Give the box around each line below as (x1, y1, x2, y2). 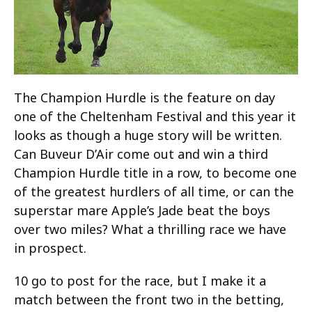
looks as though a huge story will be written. (14, 126, 282, 143)
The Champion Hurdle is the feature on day (14, 88, 275, 106)
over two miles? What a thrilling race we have (14, 220, 286, 237)
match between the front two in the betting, (14, 290, 284, 308)
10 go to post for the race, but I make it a (14, 272, 266, 289)
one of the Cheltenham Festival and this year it (14, 107, 296, 125)
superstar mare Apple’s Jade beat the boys (14, 201, 270, 219)
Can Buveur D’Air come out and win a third (14, 145, 268, 162)
